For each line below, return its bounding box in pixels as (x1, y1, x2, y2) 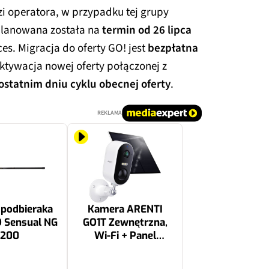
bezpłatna (148, 40, 198, 56)
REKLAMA (97, 108, 122, 117)
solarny (107, 241, 143, 256)
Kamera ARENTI (87, 202, 163, 216)
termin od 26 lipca (102, 22, 192, 38)
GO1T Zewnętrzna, (82, 215, 168, 229)
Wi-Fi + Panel (94, 228, 156, 243)
